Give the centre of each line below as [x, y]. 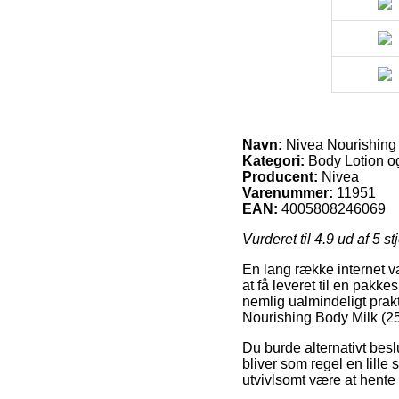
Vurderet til [278, 239]
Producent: [280, 176]
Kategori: [273, 160]
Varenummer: [288, 192]
